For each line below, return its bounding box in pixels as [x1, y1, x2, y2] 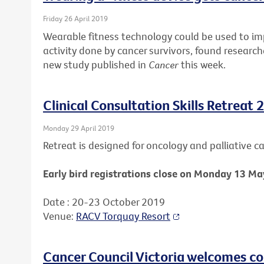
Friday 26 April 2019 [43, 14, 108, 24]
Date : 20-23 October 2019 [43, 195, 165, 209]
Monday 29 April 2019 [43, 123, 114, 133]
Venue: [43, 209, 76, 223]
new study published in [43, 57, 148, 71]
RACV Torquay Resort [76, 209, 170, 223]
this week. [179, 57, 226, 71]
